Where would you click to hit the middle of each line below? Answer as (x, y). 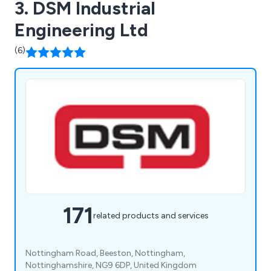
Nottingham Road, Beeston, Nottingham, (105, 253)
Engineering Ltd (81, 30)
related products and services (151, 216)
